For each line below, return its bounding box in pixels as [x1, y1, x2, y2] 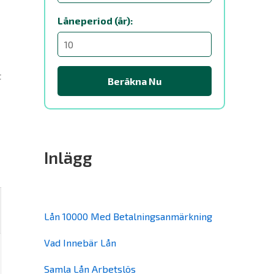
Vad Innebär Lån [44, 237, 116, 248]
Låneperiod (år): [57, 15, 133, 26]
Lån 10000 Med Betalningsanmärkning [44, 210, 212, 222]
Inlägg [44, 147, 92, 167]
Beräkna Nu [108, 75, 161, 87]
